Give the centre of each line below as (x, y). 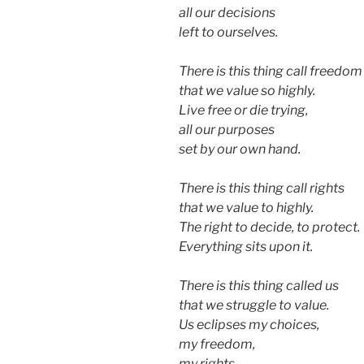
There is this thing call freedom (271, 71)
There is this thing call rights (262, 188)
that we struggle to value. (254, 305)
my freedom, (217, 344)
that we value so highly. (247, 91)
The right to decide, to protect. (269, 227)
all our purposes (227, 130)
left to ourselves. (228, 32)
